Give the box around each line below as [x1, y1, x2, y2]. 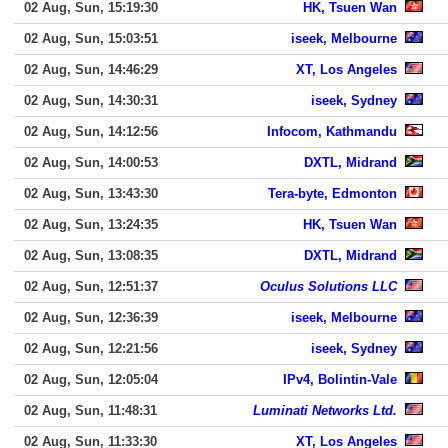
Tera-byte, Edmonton [268, 186, 397, 201]
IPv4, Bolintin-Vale [283, 372, 397, 387]
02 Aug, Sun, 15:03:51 [24, 31, 158, 46]
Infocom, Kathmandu [267, 124, 397, 139]
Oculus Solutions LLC [260, 279, 397, 294]
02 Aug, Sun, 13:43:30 [24, 186, 158, 201]
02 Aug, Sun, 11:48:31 [24, 403, 157, 418]
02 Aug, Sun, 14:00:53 [24, 155, 158, 170]
